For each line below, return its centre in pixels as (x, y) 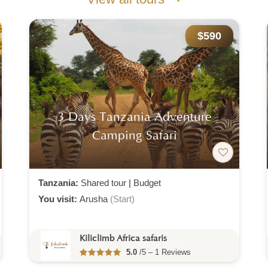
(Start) (122, 199)
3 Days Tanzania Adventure (134, 118)
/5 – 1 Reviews (164, 252)
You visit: (59, 199)
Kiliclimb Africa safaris (123, 239)
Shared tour (103, 182)
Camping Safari (134, 136)
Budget (147, 182)
